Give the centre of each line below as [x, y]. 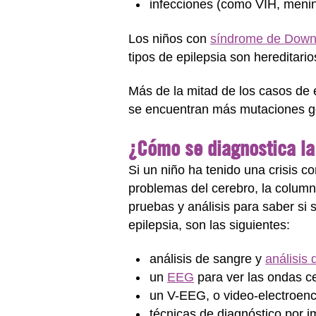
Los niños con [169, 38]
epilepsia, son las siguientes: [209, 225]
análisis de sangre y [207, 259]
